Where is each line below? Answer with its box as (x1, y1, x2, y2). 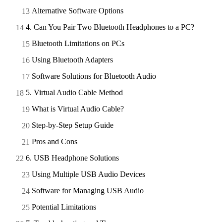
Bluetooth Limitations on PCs (32, 39, 124, 48)
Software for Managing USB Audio (32, 186, 144, 195)
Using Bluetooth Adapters (32, 55, 113, 64)
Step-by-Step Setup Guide (32, 120, 113, 129)
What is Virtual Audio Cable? (32, 104, 124, 113)
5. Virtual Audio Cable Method (26, 88, 123, 97)
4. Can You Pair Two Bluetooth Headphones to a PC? (26, 22, 194, 31)
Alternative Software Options (32, 6, 123, 15)
